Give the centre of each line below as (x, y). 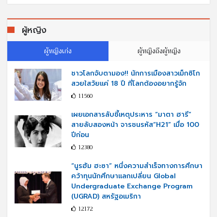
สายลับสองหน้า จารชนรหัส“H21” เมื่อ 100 (135, 124)
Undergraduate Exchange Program (132, 186)
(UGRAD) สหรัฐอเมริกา (106, 196)
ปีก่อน (80, 135)
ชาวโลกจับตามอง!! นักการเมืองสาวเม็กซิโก (136, 73)
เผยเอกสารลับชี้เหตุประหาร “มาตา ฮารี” (131, 114)
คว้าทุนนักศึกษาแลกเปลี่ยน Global (124, 176)
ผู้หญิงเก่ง (58, 51)
